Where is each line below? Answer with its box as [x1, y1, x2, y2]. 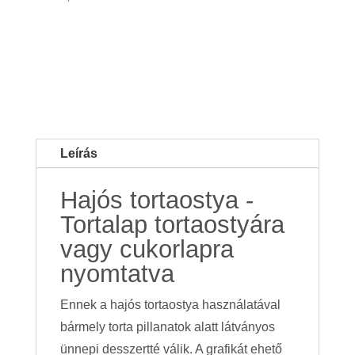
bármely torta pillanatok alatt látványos [59, 320, 275, 334]
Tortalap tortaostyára [59, 211, 284, 239]
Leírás [59, 147, 97, 161]
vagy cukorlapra [59, 235, 234, 264]
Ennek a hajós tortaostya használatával [59, 298, 281, 312]
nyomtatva [59, 260, 174, 288]
